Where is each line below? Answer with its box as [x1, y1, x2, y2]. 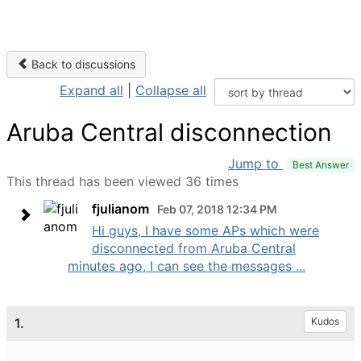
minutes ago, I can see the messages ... [68, 258, 305, 274]
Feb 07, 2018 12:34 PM [157, 202, 277, 216]
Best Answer [293, 159, 349, 171]
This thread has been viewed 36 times [6, 173, 239, 189]
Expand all [60, 82, 123, 98]
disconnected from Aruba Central [92, 240, 296, 256]
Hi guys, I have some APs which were [92, 222, 319, 239]
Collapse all [135, 82, 206, 98]
